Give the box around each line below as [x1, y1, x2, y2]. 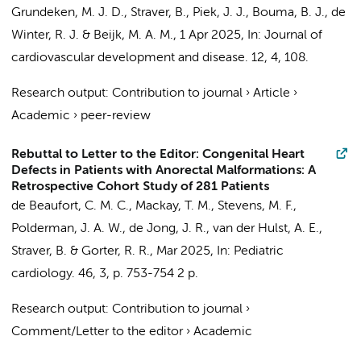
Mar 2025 [156, 245, 210, 258]
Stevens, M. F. [218, 200, 293, 213]
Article [253, 87, 290, 100]
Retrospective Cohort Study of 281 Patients [11, 180, 269, 193]
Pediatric [234, 245, 284, 258]
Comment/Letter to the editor [11, 326, 183, 338]
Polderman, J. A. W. [11, 222, 122, 235]
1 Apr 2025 [180, 29, 241, 42]
